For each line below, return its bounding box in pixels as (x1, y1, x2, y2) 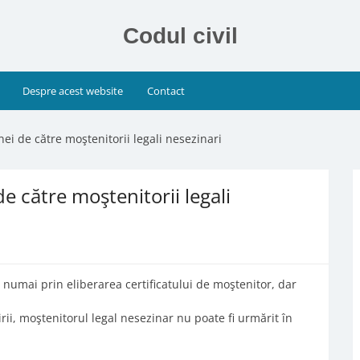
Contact (146, 84, 185, 98)
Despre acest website (22, 84, 124, 98)
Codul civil (122, 23, 238, 48)
